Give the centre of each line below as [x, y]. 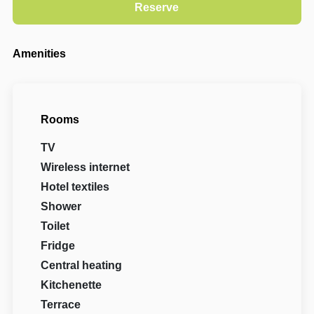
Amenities [40, 54]
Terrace [61, 305]
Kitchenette [71, 285]
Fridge [58, 246]
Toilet [55, 226]
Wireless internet [86, 168]
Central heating [82, 266]
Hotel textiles [75, 187]
